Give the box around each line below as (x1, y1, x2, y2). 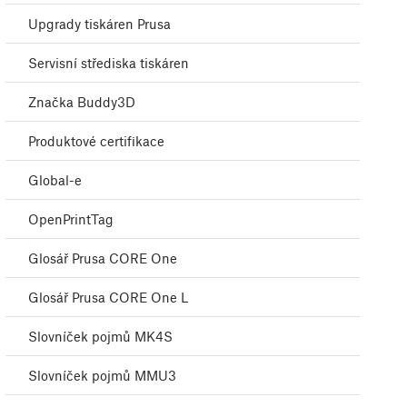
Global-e (28, 172, 82, 189)
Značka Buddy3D (28, 94, 135, 111)
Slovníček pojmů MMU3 (28, 367, 176, 384)
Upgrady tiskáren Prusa (28, 15, 171, 33)
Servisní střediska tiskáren (28, 55, 189, 72)
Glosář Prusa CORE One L (28, 289, 188, 306)
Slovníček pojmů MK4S (28, 328, 173, 345)
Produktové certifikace (28, 133, 164, 150)
